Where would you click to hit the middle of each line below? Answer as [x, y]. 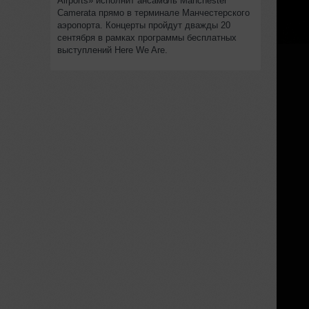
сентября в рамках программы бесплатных [147, 37]
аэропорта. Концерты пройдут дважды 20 [143, 25]
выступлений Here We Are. [112, 50]
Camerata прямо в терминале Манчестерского [153, 12]
